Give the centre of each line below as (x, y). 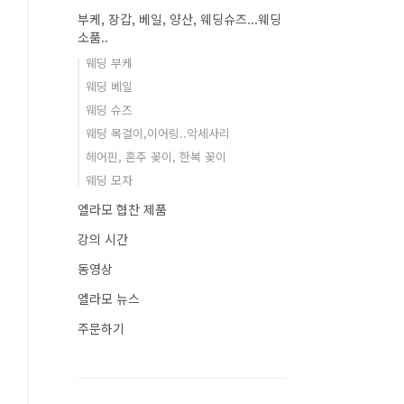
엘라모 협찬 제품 (122, 209)
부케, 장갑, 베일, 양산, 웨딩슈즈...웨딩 (179, 19)
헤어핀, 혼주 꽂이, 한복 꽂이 (156, 156)
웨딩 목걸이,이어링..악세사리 (158, 133)
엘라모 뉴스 (109, 298)
